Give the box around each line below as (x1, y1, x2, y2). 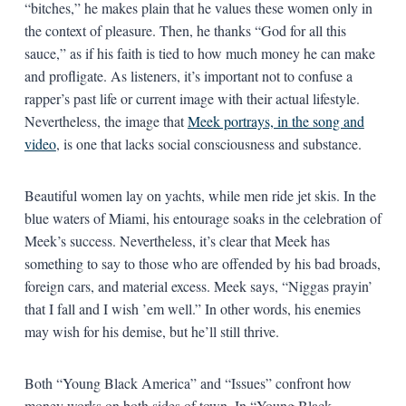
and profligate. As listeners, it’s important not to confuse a (24, 65, 353, 85)
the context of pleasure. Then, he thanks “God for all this (24, 20, 346, 40)
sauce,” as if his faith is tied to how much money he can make (24, 43, 375, 63)
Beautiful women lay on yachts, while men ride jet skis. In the (24, 185, 376, 205)
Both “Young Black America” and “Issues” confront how (24, 372, 352, 392)
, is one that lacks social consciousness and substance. (55, 133, 362, 153)
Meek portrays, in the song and (187, 111, 364, 130)
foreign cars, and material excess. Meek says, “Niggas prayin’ (24, 275, 372, 295)
